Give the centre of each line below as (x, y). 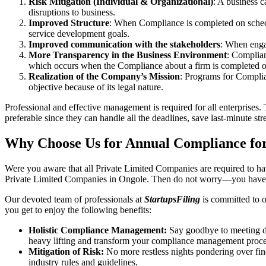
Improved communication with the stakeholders (124, 44)
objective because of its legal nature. (96, 87)
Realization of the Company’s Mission (104, 76)
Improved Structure (69, 23)
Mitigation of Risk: (66, 251)
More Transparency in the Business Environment (128, 55)
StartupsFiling (172, 199)
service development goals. (79, 33)
